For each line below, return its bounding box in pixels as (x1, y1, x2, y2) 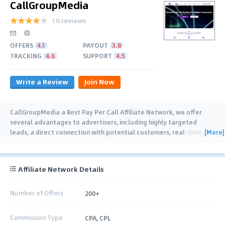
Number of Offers (10, 188, 63, 198)
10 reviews (52, 15, 86, 26)
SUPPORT (83, 51, 112, 60)
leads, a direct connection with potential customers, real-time (10, 127, 202, 137)
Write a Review (16, 76, 68, 87)
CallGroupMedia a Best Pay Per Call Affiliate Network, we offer (10, 107, 202, 117)
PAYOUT (83, 40, 108, 50)
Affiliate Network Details (18, 163, 104, 174)
